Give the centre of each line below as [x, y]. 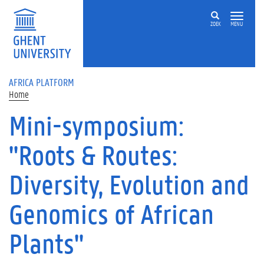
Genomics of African [111, 214]
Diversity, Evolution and [129, 184]
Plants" [46, 243]
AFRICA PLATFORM [42, 82]
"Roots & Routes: [93, 155]
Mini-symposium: [96, 126]
